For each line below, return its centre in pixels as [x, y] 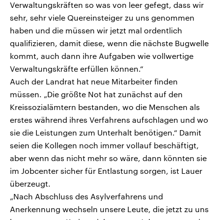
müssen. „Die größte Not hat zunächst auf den [96, 94]
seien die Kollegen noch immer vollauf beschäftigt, [104, 145]
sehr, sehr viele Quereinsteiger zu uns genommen [102, 18]
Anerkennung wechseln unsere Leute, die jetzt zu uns [109, 209]
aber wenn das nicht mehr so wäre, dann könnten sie [108, 158]
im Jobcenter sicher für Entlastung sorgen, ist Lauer [106, 171]
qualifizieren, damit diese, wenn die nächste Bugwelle [109, 43]
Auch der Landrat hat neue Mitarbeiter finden [94, 82]
